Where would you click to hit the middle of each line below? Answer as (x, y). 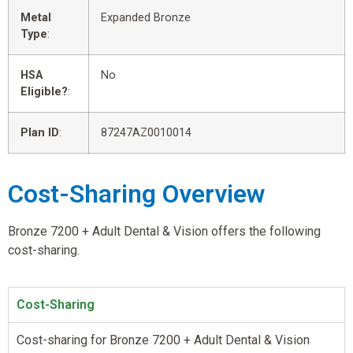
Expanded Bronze (146, 17)
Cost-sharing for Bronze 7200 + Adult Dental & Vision (163, 340)
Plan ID (40, 132)
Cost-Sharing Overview (136, 193)
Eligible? (44, 91)
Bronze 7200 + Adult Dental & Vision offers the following (164, 231)
